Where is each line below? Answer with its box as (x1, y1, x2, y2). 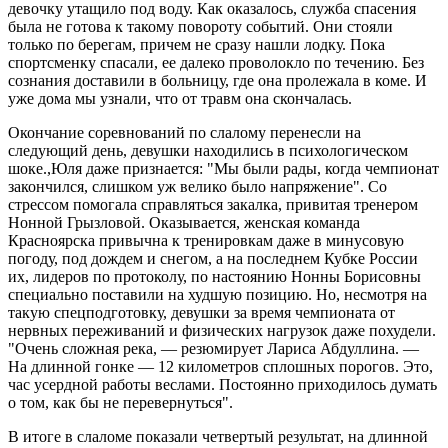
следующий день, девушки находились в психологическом (8, 141, 408, 159)
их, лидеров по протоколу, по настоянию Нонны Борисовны (8, 267, 421, 285)
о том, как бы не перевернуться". (8, 393, 233, 411)
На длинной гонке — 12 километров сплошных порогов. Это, (8, 357, 433, 375)
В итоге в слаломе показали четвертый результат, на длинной (8, 427, 428, 445)
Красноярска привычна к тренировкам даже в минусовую (8, 231, 404, 249)
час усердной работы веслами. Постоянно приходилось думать (8, 375, 437, 393)
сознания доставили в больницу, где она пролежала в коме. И (8, 71, 427, 89)
